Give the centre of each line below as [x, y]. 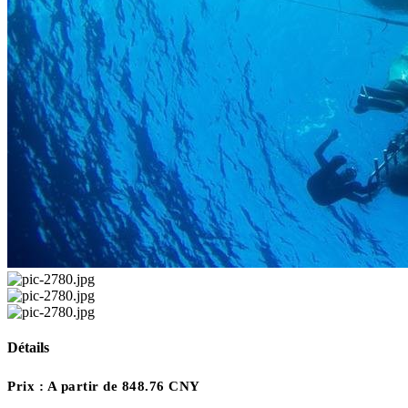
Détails [28, 348]
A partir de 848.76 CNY [123, 386]
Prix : [27, 386]
